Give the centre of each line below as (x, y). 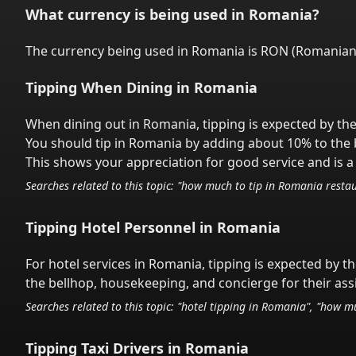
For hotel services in (87, 264)
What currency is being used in (137, 14)
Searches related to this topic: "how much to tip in (152, 186)
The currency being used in (108, 51)
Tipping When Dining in (110, 87)
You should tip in (77, 143)
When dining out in (84, 124)
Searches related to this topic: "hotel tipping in (143, 306)
